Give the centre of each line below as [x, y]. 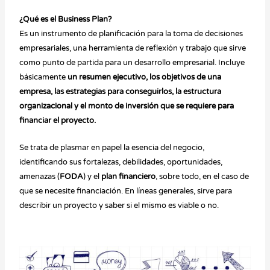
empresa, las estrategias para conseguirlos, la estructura [121, 92]
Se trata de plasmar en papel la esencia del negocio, [112, 148]
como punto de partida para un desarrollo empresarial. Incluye [132, 63]
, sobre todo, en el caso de [202, 177]
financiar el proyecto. [58, 121]
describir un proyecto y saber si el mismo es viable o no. [119, 206]
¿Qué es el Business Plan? [67, 20]
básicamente [44, 77]
